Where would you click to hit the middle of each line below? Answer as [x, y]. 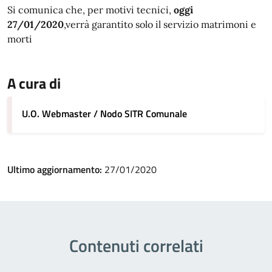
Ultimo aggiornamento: [56, 169]
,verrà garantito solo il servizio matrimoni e [160, 24]
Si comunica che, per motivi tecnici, [90, 10]
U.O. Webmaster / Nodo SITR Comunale [104, 114]
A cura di [34, 83]
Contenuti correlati [136, 246]
